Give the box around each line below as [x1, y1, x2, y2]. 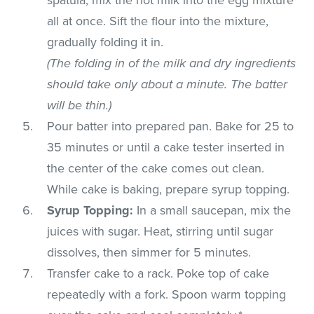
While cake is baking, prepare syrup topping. [47, 181, 290, 197]
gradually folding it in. [47, 34, 164, 50]
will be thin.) [47, 97, 112, 113]
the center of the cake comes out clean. [47, 160, 265, 176]
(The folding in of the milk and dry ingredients [47, 55, 296, 71]
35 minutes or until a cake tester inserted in [47, 139, 285, 155]
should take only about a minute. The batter [47, 76, 288, 92]
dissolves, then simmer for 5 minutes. [47, 244, 252, 260]
